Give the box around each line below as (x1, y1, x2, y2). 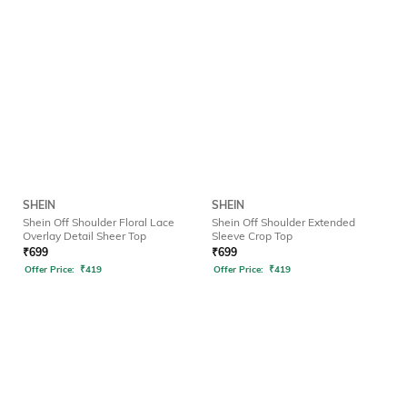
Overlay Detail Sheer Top (23, 229, 146, 243)
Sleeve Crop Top (212, 229, 293, 243)
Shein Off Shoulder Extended (212, 215, 355, 230)
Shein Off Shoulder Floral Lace (23, 215, 174, 230)
